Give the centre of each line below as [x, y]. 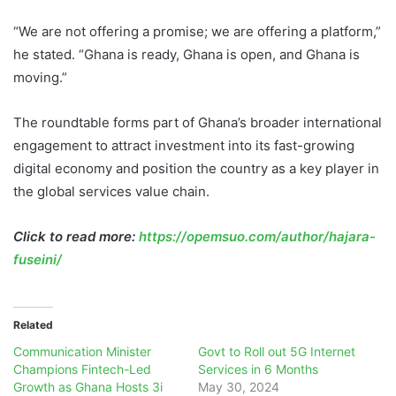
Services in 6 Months [258, 369]
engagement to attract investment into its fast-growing [184, 146]
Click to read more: [76, 237]
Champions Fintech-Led [82, 369]
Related [33, 325]
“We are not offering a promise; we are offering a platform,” [197, 32]
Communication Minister [82, 352]
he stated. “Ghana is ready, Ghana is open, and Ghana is [187, 55]
